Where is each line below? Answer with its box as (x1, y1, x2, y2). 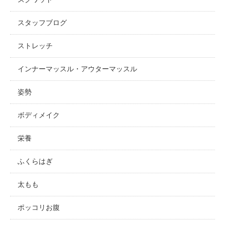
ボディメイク (18, 110, 60, 119)
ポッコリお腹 (18, 203, 60, 211)
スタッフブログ (18, 18, 67, 27)
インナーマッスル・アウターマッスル (18, 64, 137, 73)
